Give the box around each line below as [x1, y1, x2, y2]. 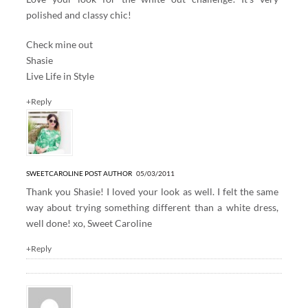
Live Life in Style [25, 69, 94, 82]
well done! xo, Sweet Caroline [25, 217, 152, 229]
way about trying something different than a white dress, [25, 201, 279, 213]
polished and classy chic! [25, 8, 131, 21]
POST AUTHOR [84, 168, 132, 177]
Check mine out [25, 38, 93, 50]
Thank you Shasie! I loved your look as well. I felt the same [25, 185, 279, 197]
